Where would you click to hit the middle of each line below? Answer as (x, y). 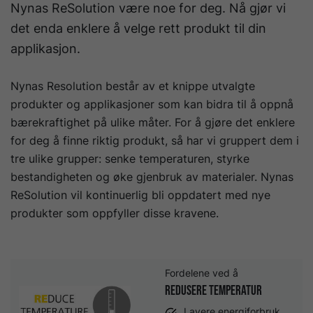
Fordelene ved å (203, 274)
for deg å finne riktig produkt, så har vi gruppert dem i (155, 140)
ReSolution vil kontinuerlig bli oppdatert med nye (140, 195)
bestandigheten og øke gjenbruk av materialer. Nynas (152, 177)
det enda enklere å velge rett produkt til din (138, 28)
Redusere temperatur (213, 291)
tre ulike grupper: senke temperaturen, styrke (130, 159)
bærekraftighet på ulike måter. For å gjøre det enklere (153, 122)
